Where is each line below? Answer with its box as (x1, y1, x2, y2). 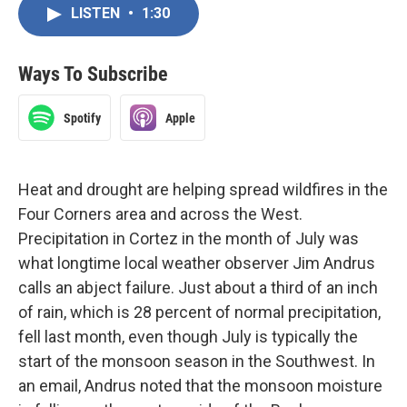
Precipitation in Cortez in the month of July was (18, 229, 359, 248)
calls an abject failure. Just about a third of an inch (18, 278, 378, 297)
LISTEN (71, 5, 124, 22)
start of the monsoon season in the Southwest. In (18, 352, 375, 371)
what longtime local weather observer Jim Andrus (18, 253, 375, 273)
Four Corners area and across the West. (18, 204, 303, 223)
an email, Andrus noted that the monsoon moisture (18, 376, 382, 395)
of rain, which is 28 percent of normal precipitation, (18, 303, 381, 322)
